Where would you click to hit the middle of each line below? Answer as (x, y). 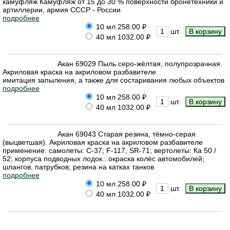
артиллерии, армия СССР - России (62, 9)
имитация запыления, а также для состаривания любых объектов (113, 80)
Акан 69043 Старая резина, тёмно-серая (127, 134)
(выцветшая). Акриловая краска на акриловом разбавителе (103, 142)
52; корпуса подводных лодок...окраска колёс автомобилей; (103, 158)
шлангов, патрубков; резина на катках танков (78, 167)
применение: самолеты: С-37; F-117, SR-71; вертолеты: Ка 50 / (109, 150)
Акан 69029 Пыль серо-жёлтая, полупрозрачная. (140, 63)
